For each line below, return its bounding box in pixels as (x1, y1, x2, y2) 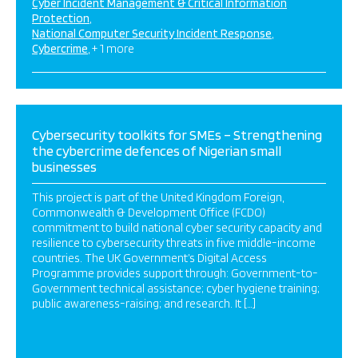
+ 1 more (92, 42, 134, 56)
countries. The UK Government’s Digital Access (32, 251, 267, 265)
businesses (32, 158, 97, 175)
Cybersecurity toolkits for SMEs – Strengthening (32, 126, 322, 143)
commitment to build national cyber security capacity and (32, 221, 322, 235)
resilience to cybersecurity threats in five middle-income (32, 236, 316, 250)
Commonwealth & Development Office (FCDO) (32, 205, 265, 220)
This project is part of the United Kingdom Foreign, (32, 190, 284, 205)
